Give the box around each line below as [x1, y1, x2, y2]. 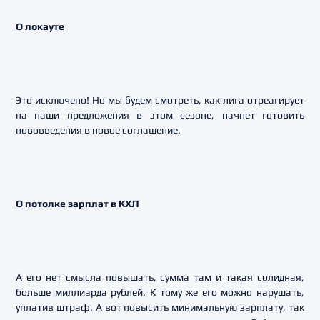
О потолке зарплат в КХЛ [16, 198, 139, 209]
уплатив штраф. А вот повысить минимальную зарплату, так [16, 301, 304, 313]
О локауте [16, 21, 64, 32]
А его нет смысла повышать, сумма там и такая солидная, [16, 271, 304, 283]
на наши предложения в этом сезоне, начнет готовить [16, 109, 304, 121]
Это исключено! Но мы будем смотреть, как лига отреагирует [16, 94, 304, 106]
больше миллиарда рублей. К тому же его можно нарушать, [16, 286, 304, 298]
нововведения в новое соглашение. [16, 124, 181, 136]
